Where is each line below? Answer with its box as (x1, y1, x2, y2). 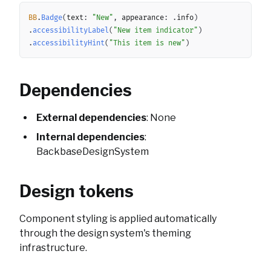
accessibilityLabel (33, 26, 109, 35)
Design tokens (19, 181, 134, 201)
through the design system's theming (19, 227, 191, 239)
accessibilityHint (33, 39, 105, 48)
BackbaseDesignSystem (36, 146, 149, 157)
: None (146, 112, 176, 123)
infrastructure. (19, 242, 87, 253)
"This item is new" (109, 39, 185, 48)
